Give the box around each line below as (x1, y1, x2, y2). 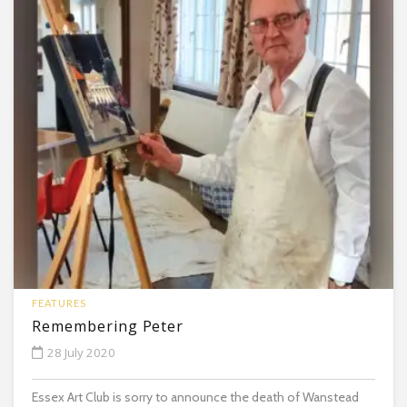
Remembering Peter (32, 316, 184, 337)
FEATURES (32, 297, 86, 310)
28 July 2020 (47, 344, 115, 362)
